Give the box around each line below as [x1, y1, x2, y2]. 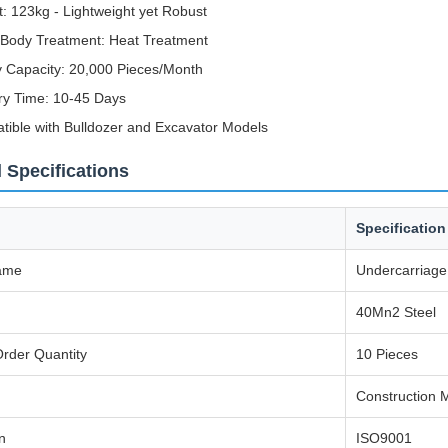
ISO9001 [356, 430, 412, 446]
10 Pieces [356, 346, 418, 362]
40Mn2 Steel [356, 304, 436, 320]
